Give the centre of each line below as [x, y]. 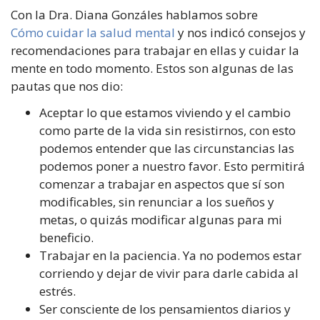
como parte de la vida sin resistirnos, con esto [167, 130]
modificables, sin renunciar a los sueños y [157, 201]
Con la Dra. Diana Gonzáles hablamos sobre [134, 14]
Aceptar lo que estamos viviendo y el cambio [165, 112]
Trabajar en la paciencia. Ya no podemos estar [170, 255]
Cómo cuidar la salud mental [93, 32]
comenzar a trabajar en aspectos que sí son [162, 184]
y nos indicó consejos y [240, 32]
